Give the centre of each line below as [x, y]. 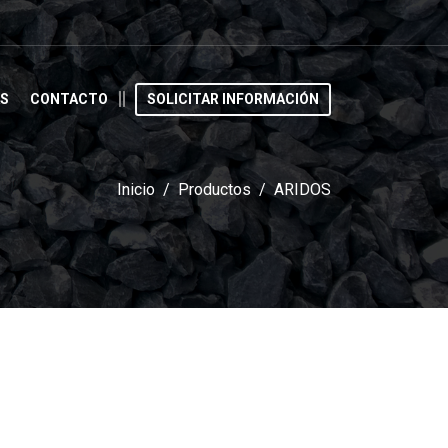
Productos [214, 189]
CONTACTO [69, 98]
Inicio [136, 189]
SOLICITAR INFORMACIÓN [233, 98]
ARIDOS [302, 189]
